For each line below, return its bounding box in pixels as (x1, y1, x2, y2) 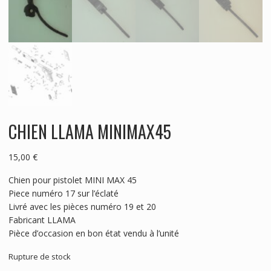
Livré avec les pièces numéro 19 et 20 (8, 200, 156, 212)
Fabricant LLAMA (8, 214, 76, 226)
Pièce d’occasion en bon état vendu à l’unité (8, 227, 179, 239)
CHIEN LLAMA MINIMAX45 (8, 119, 171, 144)
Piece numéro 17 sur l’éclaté (8, 187, 119, 199)
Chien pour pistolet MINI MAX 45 (8, 174, 137, 186)
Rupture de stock (8, 250, 71, 262)
